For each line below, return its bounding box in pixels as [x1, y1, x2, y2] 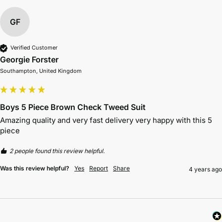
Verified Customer [10, 44, 57, 52]
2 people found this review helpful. [9, 147, 105, 155]
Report [89, 164, 108, 172]
